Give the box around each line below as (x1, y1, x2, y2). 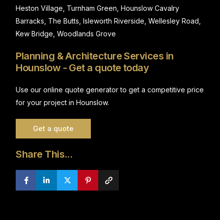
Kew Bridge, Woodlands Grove (16, 29, 116, 38)
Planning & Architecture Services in (16, 50, 174, 62)
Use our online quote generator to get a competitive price (16, 85, 204, 94)
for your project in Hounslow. (16, 98, 110, 107)
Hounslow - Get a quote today (16, 62, 149, 74)
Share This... (16, 148, 73, 161)
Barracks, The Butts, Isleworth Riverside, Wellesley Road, (16, 17, 201, 26)
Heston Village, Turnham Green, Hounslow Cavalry (16, 4, 180, 13)
